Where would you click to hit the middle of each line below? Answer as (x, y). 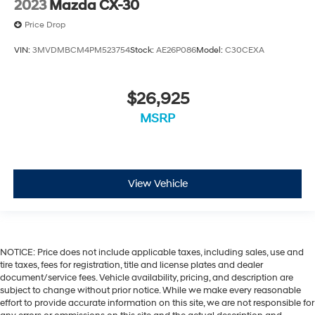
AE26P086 (176, 50)
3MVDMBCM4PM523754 (81, 50)
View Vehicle (157, 184)
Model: (211, 50)
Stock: (143, 50)
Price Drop (45, 25)
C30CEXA (245, 50)
